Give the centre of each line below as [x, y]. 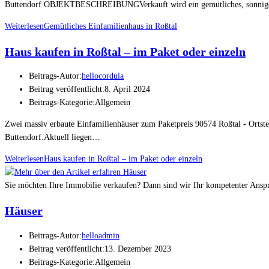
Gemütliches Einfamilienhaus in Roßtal [110, 26]
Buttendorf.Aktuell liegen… [53, 138]
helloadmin [101, 235]
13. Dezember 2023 [138, 249]
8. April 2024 [127, 89]
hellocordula [103, 76]
